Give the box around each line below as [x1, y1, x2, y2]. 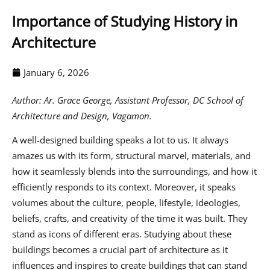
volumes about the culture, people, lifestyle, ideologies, [12, 196, 240, 209]
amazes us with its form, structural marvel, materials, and [12, 149, 251, 162]
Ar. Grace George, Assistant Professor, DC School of [44, 93, 243, 106]
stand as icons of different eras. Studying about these [12, 228, 231, 240]
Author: [12, 93, 44, 106]
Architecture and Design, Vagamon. [12, 109, 152, 122]
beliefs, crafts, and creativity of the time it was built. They [12, 212, 248, 225]
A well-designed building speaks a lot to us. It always [12, 134, 228, 146]
